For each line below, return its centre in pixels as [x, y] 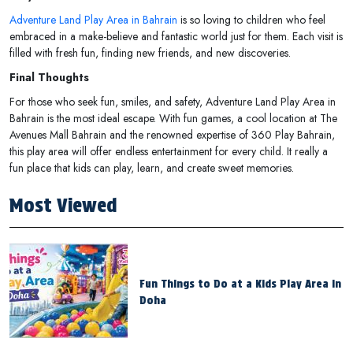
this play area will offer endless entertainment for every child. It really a [169, 151]
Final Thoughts [49, 77]
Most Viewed [63, 205]
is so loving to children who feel [251, 19]
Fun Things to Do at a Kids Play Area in [240, 283]
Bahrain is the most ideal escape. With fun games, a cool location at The [173, 118]
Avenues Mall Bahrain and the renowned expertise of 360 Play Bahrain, [172, 134]
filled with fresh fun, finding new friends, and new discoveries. [150, 52]
